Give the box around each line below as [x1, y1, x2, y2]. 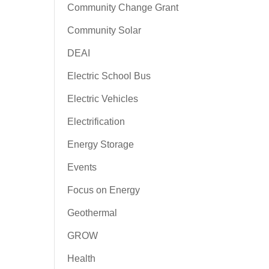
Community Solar [67, 25, 141, 35]
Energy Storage [67, 139, 134, 150]
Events [67, 162, 97, 172]
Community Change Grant [67, 2, 178, 13]
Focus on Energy [67, 185, 140, 195]
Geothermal [67, 208, 117, 218]
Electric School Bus [67, 71, 151, 81]
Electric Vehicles [67, 94, 138, 104]
